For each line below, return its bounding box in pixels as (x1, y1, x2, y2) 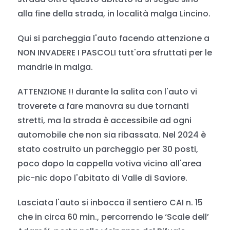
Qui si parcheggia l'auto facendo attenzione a (17, 32, 210, 44)
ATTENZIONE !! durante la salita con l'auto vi (17, 86, 198, 98)
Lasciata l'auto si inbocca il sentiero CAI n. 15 (17, 197, 203, 208)
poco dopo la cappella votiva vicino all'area (17, 158, 202, 169)
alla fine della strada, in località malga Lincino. (17, 8, 211, 20)
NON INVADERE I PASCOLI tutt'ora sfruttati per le (17, 47, 213, 59)
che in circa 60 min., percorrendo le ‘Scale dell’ (17, 211, 209, 223)
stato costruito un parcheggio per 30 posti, (17, 143, 199, 155)
